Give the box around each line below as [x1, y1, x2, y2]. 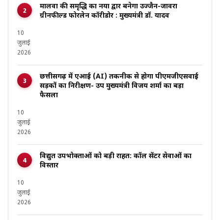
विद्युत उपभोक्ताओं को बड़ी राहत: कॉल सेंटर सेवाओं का [40, 152, 192, 162]
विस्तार [40, 161, 58, 171]
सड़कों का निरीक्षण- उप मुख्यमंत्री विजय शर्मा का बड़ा [40, 82, 184, 91]
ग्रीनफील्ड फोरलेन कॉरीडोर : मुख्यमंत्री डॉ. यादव [40, 11, 169, 21]
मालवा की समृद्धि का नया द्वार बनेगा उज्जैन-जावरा [40, 2, 177, 12]
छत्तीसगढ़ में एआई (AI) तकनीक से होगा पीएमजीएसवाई [40, 72, 198, 82]
